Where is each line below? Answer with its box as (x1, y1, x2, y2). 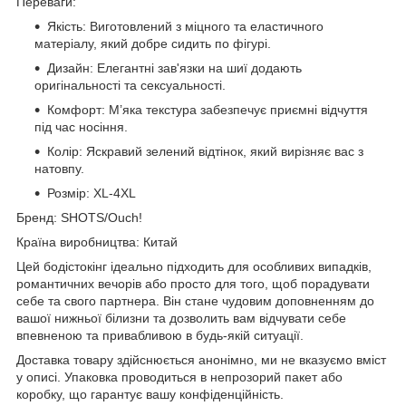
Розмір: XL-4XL (47, 185, 136, 200)
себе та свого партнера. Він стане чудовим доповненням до (16, 293, 374, 308)
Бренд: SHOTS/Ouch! (16, 209, 142, 225)
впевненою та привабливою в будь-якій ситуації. (16, 327, 304, 343)
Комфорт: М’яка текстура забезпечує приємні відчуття (47, 101, 368, 117)
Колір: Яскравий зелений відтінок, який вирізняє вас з (47, 143, 363, 159)
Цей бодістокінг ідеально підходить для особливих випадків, (16, 258, 372, 274)
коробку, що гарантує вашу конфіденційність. (16, 386, 284, 401)
